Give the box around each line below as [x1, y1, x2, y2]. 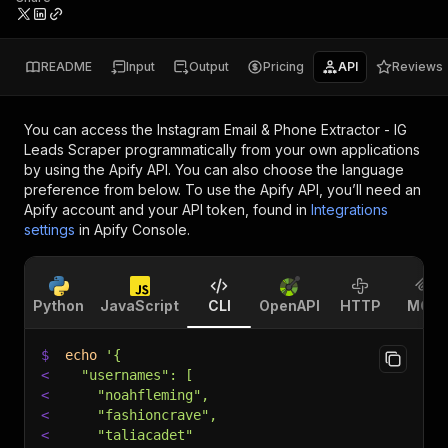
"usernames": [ [65, 367, 193, 383]
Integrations [311, 201, 388, 218]
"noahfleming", [65, 387, 209, 403]
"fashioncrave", [65, 407, 217, 423]
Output [189, 59, 229, 74]
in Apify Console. [79, 221, 190, 238]
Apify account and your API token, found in [24, 201, 307, 218]
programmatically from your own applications [121, 141, 420, 158]
